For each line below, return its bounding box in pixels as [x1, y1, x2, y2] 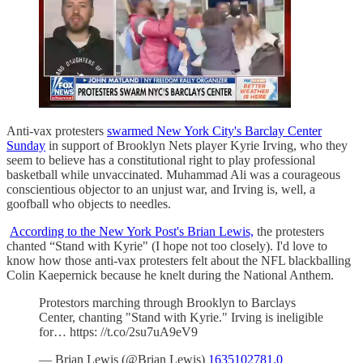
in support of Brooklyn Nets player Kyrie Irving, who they [45, 138, 348, 152]
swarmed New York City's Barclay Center [107, 123, 322, 138]
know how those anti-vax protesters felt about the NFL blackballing [6, 253, 351, 267]
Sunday [6, 138, 45, 152]
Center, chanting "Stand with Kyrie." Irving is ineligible [39, 310, 323, 324]
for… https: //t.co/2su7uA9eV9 [39, 324, 198, 339]
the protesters [254, 224, 324, 238]
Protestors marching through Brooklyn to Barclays [39, 295, 296, 310]
